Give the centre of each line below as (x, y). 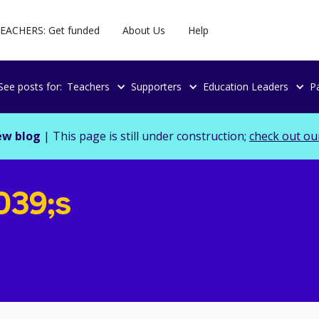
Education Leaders (245, 87)
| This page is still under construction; (145, 136)
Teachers (88, 87)
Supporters (156, 87)
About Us (144, 30)
